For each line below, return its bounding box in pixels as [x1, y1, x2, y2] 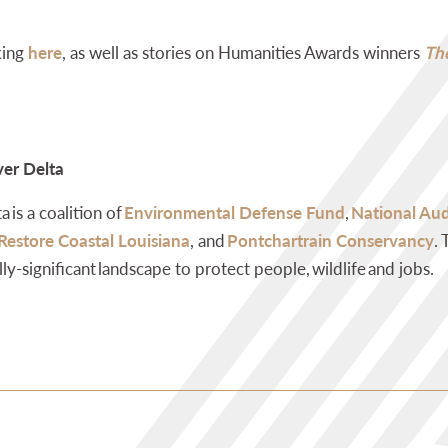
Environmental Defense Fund [124, 200, 345, 224]
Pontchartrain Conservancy [227, 228, 434, 252]
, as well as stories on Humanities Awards [62, 40, 363, 64]
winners [363, 40, 424, 64]
